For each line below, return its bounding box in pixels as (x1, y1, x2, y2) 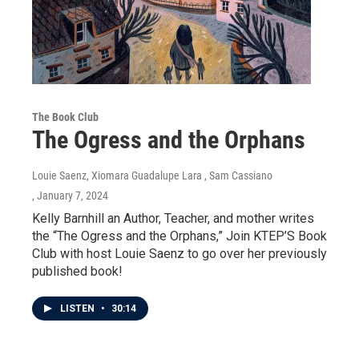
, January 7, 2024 (32, 189, 108, 203)
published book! (32, 264, 123, 280)
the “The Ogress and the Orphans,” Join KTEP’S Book (32, 228, 327, 244)
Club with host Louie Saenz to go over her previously (32, 246, 327, 262)
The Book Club (32, 111, 99, 124)
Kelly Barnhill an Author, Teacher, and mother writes (32, 211, 314, 227)
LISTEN (60, 303, 97, 315)
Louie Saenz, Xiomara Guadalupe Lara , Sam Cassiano (32, 169, 272, 183)
